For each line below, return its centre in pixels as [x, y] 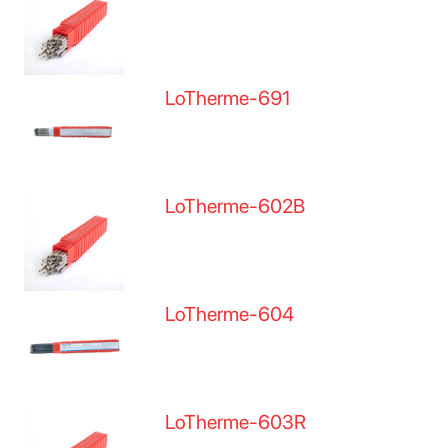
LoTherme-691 [228, 98]
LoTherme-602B [235, 206]
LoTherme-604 [230, 314]
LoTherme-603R [236, 422]
